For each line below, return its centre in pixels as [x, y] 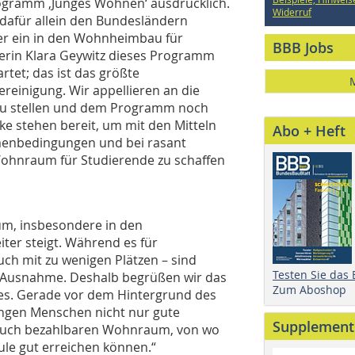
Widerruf [292, 12]
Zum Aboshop [309, 290]
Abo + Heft [309, 131]
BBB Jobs [303, 48]
